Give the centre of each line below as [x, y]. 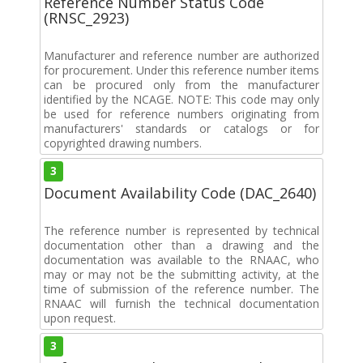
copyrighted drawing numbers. [123, 143]
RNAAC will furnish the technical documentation [181, 303]
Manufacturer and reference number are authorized [181, 55]
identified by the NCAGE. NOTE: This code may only [181, 99]
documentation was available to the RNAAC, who [181, 259]
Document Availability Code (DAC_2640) [180, 192]
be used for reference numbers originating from [181, 113]
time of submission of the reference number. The [181, 288]
